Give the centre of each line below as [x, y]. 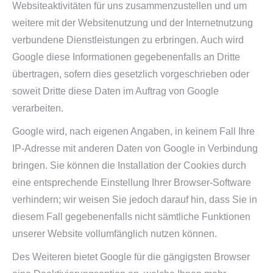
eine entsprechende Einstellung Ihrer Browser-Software [132, 183]
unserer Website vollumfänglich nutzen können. [115, 234]
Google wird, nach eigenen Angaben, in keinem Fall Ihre [133, 131]
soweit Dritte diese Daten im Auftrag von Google [115, 91]
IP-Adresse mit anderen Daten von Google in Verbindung [135, 148]
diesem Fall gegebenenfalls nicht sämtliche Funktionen [131, 217]
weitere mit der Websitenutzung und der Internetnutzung [133, 23]
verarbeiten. [38, 108]
